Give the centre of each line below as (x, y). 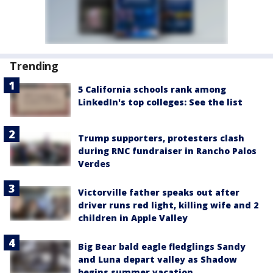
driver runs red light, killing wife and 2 (168, 205)
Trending (34, 66)
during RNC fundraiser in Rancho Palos (167, 151)
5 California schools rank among (152, 89)
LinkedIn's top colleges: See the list (160, 102)
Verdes (94, 164)
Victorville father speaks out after (159, 193)
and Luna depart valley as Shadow (158, 260)
